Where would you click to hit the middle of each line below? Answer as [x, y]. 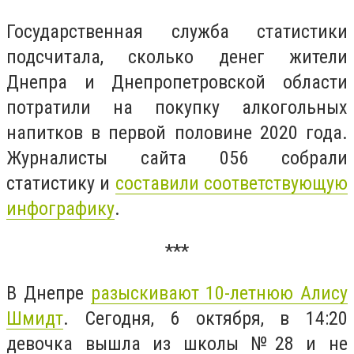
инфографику [60, 209]
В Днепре [49, 294]
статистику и [61, 184]
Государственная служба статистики [177, 32]
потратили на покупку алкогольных [177, 108]
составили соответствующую [232, 184]
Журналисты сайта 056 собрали [177, 158]
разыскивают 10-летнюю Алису [219, 294]
